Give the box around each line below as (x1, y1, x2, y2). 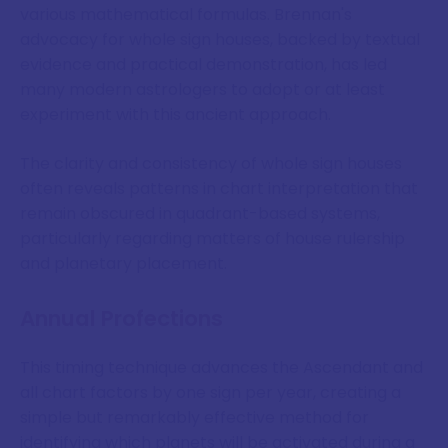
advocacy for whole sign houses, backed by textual (20, 28, 420, 52)
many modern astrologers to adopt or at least (20, 78, 385, 102)
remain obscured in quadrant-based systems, (20, 202, 380, 226)
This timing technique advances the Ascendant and (20, 356, 423, 380)
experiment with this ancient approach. (20, 103, 331, 127)
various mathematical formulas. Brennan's (20, 3, 352, 27)
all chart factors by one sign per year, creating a (20, 381, 401, 405)
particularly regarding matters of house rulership (20, 227, 405, 251)
